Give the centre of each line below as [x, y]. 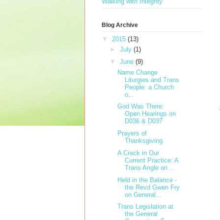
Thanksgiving [144, 141]
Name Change [138, 72]
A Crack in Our [138, 153]
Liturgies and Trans [152, 80]
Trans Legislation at [146, 207]
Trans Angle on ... [150, 167]
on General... [143, 194]
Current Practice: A [152, 160]
